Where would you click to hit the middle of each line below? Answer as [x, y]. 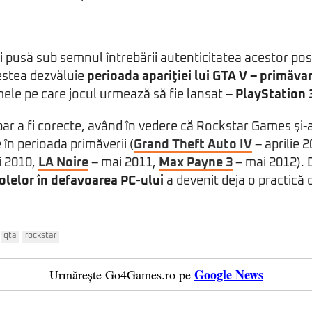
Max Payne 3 [196, 163]
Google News [228, 274]
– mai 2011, [124, 163]
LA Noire [63, 163]
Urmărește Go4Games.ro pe [120, 274]
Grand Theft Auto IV [193, 145]
